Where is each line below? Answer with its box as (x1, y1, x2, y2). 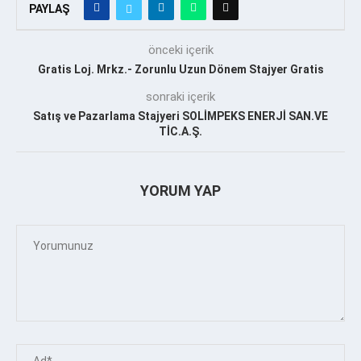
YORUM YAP (140, 181, 221, 199)
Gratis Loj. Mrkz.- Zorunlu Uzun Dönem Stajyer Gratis (37, 62, 324, 76)
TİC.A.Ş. (159, 124, 202, 138)
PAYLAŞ (29, 2, 69, 15)
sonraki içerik (146, 89, 215, 104)
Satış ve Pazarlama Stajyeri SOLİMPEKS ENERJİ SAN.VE (33, 109, 328, 122)
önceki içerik (147, 42, 214, 57)
